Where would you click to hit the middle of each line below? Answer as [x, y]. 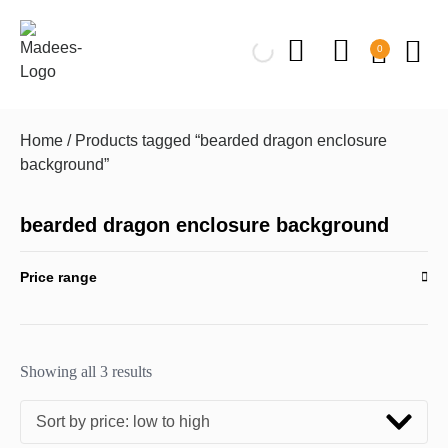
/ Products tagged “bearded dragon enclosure [225, 140]
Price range [58, 277]
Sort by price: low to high [123, 422]
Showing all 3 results [86, 372]
